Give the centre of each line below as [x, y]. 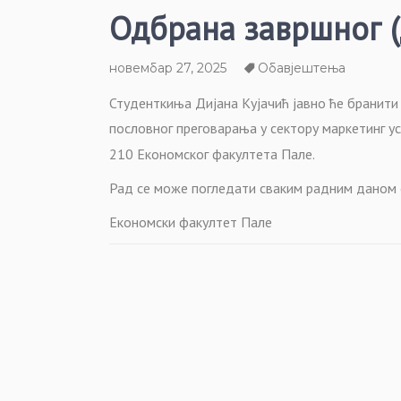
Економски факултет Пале [191, 222]
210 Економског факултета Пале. [212, 154]
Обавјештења [302, 68]
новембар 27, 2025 [168, 68]
